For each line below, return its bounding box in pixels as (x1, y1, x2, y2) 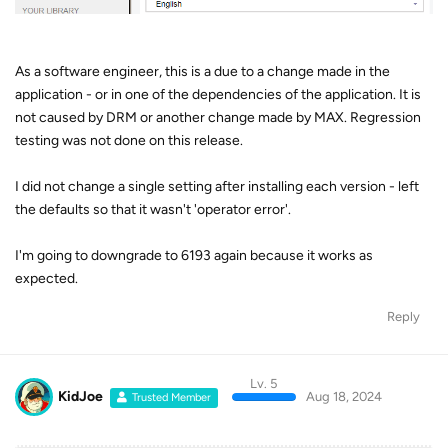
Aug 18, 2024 (305, 388, 382, 404)
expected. (15, 269, 78, 287)
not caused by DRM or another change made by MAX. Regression (15, 108, 421, 126)
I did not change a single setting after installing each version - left (15, 177, 419, 195)
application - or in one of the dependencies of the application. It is (15, 85, 421, 103)
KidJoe (58, 387, 103, 405)
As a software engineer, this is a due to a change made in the (15, 62, 390, 80)
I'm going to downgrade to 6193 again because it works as (15, 246, 373, 264)
